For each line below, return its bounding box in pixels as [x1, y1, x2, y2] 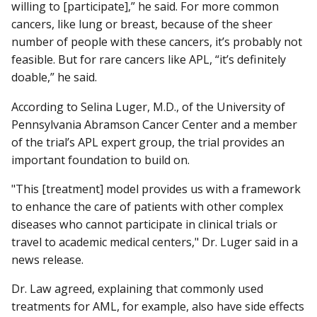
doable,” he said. [11, 69, 97, 86]
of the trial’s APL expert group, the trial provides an [11, 134, 284, 150]
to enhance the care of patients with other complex [11, 198, 283, 214]
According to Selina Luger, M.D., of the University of [11, 98, 285, 115]
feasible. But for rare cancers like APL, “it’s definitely [11, 52, 286, 68]
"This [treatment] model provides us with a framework [11, 180, 301, 197]
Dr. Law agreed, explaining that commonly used [11, 280, 263, 296]
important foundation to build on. [11, 151, 192, 168]
